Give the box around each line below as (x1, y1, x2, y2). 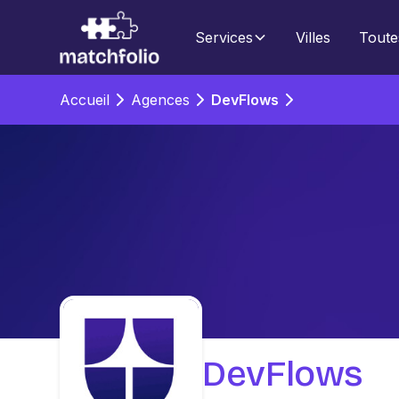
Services (195, 28, 254, 46)
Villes (296, 28, 331, 46)
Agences (131, 91, 191, 109)
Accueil (60, 91, 110, 109)
